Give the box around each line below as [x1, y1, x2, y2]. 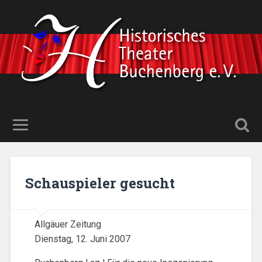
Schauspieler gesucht [25, 173, 175, 192]
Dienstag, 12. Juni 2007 [35, 233, 131, 245]
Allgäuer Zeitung [35, 219, 102, 230]
